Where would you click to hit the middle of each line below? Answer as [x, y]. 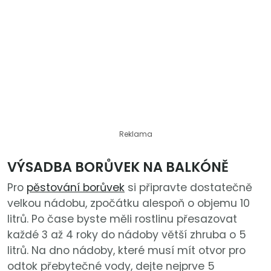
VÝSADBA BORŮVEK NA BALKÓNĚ [118, 167]
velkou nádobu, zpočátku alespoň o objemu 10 [129, 204]
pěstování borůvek [76, 188]
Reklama [135, 134]
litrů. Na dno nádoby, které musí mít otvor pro [126, 251]
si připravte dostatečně [188, 188]
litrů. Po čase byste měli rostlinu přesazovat [122, 219]
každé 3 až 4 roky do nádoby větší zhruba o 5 [127, 235]
